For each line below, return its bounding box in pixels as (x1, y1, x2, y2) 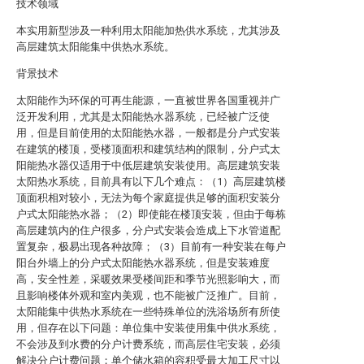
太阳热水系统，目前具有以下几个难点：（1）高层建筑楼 (16, 175, 286, 188)
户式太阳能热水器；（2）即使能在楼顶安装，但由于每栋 (16, 208, 286, 220)
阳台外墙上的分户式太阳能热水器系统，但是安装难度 (16, 257, 270, 269)
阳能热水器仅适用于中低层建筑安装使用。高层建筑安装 (16, 159, 280, 171)
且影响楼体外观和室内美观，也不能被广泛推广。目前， (16, 289, 280, 301)
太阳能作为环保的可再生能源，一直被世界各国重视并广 (16, 94, 280, 106)
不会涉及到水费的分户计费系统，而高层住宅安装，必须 (16, 338, 280, 350)
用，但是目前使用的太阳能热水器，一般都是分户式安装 (16, 127, 280, 139)
